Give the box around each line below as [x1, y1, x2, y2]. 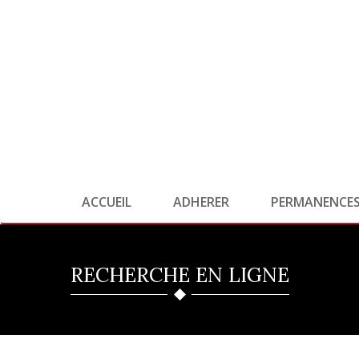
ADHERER [173, 193, 229, 211]
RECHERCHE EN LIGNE [70, 262, 289, 288]
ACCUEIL [82, 193, 131, 211]
